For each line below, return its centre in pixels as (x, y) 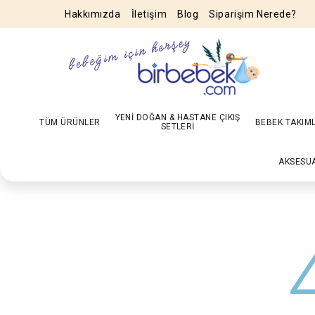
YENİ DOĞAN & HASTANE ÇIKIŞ (178, 117)
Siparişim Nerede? (253, 14)
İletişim (149, 14)
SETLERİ (178, 127)
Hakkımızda (93, 14)
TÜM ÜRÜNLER (70, 122)
